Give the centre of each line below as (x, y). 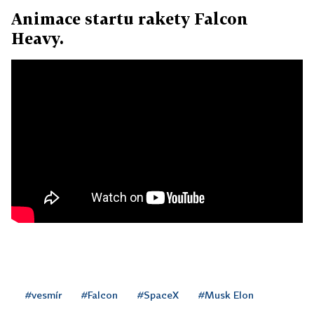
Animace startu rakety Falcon (130, 18)
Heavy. (37, 38)
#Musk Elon (226, 294)
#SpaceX (158, 294)
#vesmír (43, 294)
